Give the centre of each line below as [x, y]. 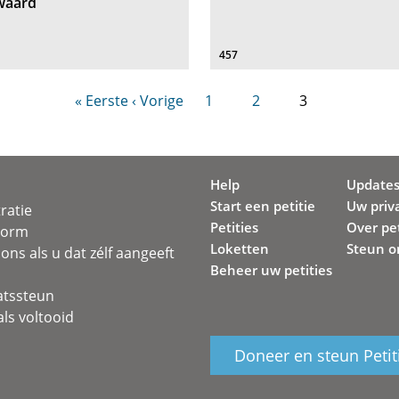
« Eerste [101, 101]
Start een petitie [262, 206]
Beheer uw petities [271, 270]
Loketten [239, 249]
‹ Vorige [157, 101]
